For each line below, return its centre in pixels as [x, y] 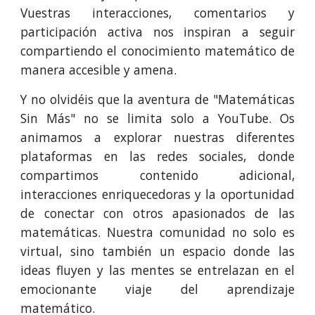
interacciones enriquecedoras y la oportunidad [157, 194]
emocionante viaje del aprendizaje [157, 289]
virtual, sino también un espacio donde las [157, 251]
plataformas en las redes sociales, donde [157, 156]
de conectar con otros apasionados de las [157, 213]
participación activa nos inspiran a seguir [157, 32]
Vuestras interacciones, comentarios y [157, 13]
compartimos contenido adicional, [157, 175]
